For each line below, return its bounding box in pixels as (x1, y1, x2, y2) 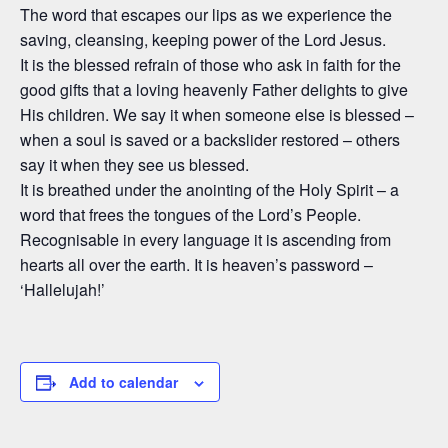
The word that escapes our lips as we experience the (20, 2, 392, 26)
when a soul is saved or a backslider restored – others (20, 127, 400, 151)
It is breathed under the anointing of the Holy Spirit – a (20, 177, 399, 201)
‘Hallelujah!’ (20, 277, 105, 301)
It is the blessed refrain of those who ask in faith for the (20, 52, 401, 76)
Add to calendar (69, 371, 178, 392)
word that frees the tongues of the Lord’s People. (20, 202, 361, 226)
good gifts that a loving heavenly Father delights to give (20, 77, 408, 101)
